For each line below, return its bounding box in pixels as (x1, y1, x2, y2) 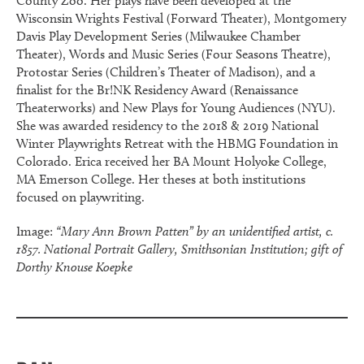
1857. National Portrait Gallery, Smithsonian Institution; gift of (16, 240, 343, 257)
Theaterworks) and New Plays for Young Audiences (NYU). (16, 99, 336, 115)
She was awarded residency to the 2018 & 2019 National (16, 117, 318, 133)
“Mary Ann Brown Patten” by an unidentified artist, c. (56, 223, 333, 239)
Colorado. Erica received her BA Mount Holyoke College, (16, 153, 327, 169)
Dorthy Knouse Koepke (16, 258, 132, 275)
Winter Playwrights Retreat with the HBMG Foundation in (16, 135, 338, 151)
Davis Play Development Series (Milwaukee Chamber (16, 28, 301, 44)
